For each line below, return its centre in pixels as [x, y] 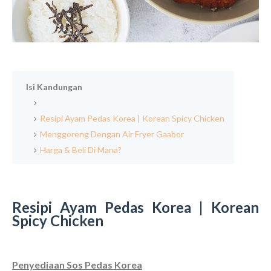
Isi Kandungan [54, 87]
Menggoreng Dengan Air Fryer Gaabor [113, 134]
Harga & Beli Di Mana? [81, 150]
